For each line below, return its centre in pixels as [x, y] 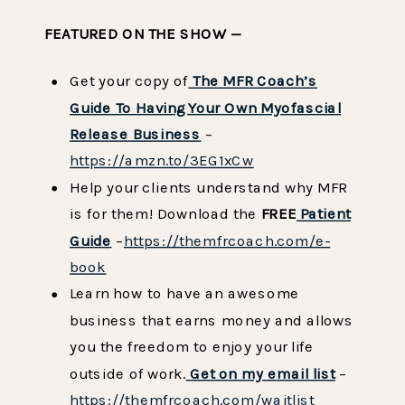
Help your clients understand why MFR [209, 187]
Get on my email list [263, 373]
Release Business [136, 134]
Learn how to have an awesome [185, 293]
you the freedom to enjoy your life [192, 347]
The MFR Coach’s [254, 81]
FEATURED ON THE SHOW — [143, 34]
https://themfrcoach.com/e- [227, 240]
